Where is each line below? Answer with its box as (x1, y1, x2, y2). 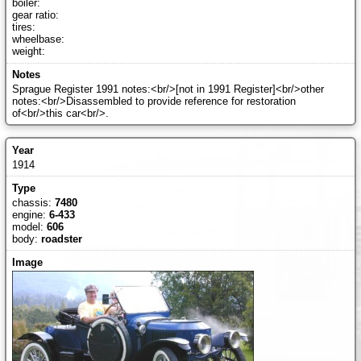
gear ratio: (11, 8, 59, 21)
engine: (11, 208, 49, 221)
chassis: (11, 196, 55, 209)
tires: (11, 20, 35, 33)
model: (11, 220, 47, 233)
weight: (11, 44, 45, 57)
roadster (40, 232, 82, 245)
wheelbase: (11, 32, 64, 45)
